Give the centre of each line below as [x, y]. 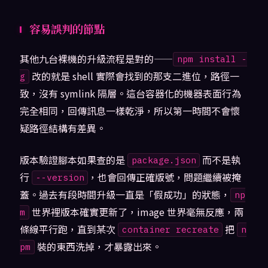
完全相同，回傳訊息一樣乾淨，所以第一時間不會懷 [130, 110]
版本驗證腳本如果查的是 [73, 159]
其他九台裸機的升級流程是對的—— [96, 58]
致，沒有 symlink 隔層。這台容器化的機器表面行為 [130, 93]
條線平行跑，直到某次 [68, 229]
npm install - [212, 59]
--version [60, 178]
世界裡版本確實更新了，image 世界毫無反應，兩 [136, 211]
